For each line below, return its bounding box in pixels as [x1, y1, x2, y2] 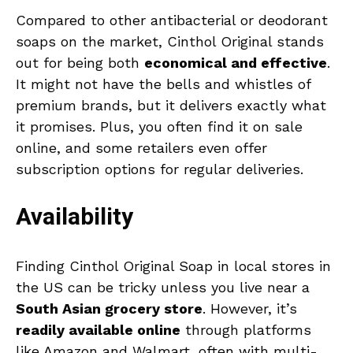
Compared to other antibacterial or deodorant [16, 12, 328, 29]
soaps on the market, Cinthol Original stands [16, 33, 324, 50]
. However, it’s [203, 300, 297, 318]
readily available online [16, 321, 180, 339]
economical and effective [144, 54, 327, 72]
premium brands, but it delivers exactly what [16, 97, 326, 114]
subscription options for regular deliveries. [16, 161, 303, 178]
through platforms [180, 321, 311, 339]
